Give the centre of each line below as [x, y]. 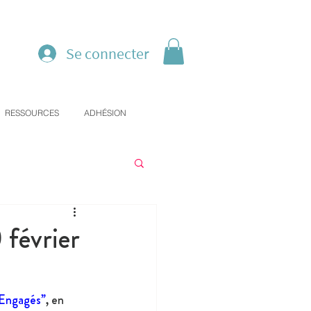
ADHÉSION [105, 113]
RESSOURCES [32, 113]
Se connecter [108, 53]
